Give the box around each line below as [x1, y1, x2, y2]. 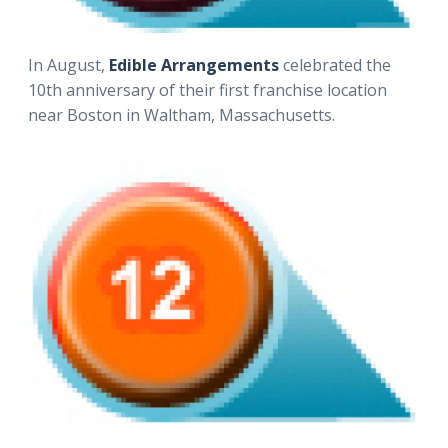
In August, [28, 54, 105, 77]
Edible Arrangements [105, 54, 279, 77]
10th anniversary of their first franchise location [28, 79, 387, 102]
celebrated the [279, 54, 391, 77]
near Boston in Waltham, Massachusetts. [28, 104, 335, 127]
